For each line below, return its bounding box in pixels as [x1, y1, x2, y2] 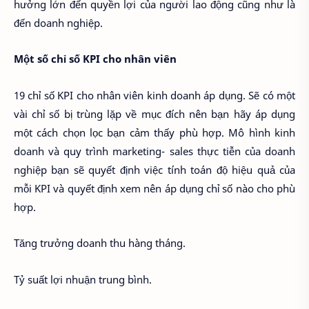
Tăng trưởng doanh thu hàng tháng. [14, 236, 186, 250]
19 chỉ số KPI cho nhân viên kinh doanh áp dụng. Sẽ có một [14, 88, 295, 102]
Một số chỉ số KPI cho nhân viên [14, 52, 177, 66]
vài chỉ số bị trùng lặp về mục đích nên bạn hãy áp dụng [14, 106, 295, 121]
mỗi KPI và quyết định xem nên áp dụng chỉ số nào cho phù [14, 181, 295, 195]
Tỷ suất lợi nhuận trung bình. [14, 272, 152, 286]
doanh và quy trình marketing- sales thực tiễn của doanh [14, 143, 295, 158]
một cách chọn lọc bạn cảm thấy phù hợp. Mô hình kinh [14, 125, 295, 139]
